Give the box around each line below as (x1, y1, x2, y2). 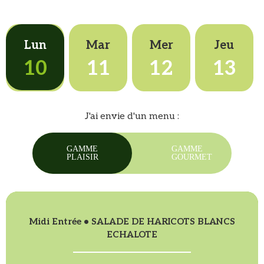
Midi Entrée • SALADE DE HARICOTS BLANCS (29, 216, 235, 227)
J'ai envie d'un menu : (85, 111, 179, 123)
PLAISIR (66, 152, 98, 161)
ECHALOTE (107, 229, 157, 240)
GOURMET (171, 152, 212, 161)
